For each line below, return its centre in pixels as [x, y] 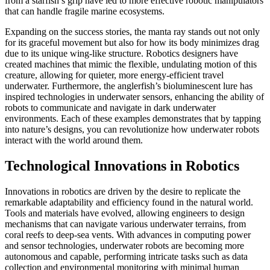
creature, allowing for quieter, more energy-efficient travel [114, 75]
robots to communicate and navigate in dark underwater [110, 108]
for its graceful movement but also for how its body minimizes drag [132, 43]
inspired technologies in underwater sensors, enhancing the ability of [134, 97]
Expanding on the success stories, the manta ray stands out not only [132, 32]
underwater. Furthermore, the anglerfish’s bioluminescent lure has [129, 86]
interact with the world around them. [74, 140]
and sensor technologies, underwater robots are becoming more [124, 246]
